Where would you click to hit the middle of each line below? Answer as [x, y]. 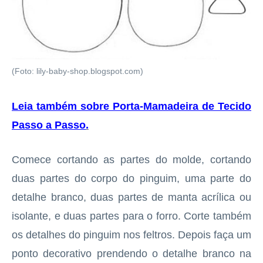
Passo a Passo [49, 125]
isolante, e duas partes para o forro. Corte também [131, 216]
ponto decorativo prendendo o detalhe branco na [131, 254]
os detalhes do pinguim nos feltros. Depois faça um [131, 235]
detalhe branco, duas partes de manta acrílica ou [131, 198]
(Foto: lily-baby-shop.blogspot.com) [77, 72]
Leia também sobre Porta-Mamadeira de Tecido [131, 107]
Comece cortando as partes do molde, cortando [131, 160]
